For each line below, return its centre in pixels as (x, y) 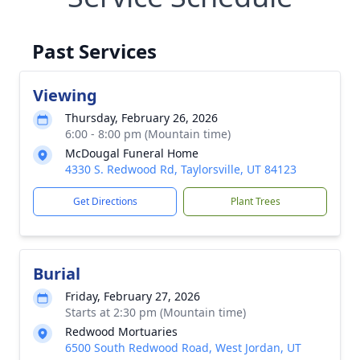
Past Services (94, 51)
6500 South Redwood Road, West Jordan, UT (183, 348)
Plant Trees (255, 201)
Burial (57, 274)
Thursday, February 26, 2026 (141, 118)
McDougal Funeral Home (132, 153)
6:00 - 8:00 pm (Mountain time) (148, 134)
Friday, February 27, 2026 (133, 296)
